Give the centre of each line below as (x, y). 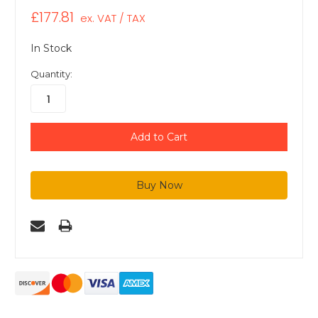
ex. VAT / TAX (113, 18)
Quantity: (51, 74)
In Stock (51, 49)
